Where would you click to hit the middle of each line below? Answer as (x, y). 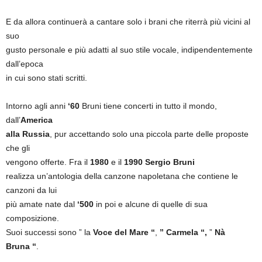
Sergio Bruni (170, 162)
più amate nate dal (40, 204)
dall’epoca (25, 64)
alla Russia (28, 134)
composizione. (32, 218)
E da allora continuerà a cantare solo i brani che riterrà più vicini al (128, 22)
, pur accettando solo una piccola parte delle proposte (149, 134)
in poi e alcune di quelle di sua (151, 204)
